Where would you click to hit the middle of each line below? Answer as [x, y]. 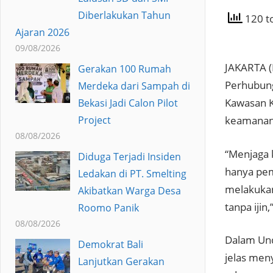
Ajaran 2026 [42, 32]
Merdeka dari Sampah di [134, 86]
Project [94, 120]
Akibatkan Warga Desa [129, 190]
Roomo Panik [108, 207]
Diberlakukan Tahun [124, 15]
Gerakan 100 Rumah [124, 69]
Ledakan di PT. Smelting [132, 173]
